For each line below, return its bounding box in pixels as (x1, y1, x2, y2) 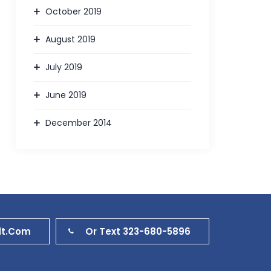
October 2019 (45, 5, 102, 18)
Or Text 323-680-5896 (85, 224, 191, 238)
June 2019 (45, 88, 87, 101)
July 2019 (45, 60, 83, 73)
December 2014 (45, 116, 113, 129)
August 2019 (45, 33, 96, 45)
